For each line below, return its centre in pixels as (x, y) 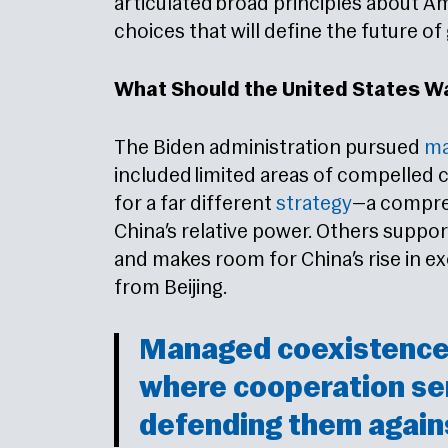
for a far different (195, 205)
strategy (314, 205)
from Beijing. (170, 289)
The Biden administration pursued (269, 149)
